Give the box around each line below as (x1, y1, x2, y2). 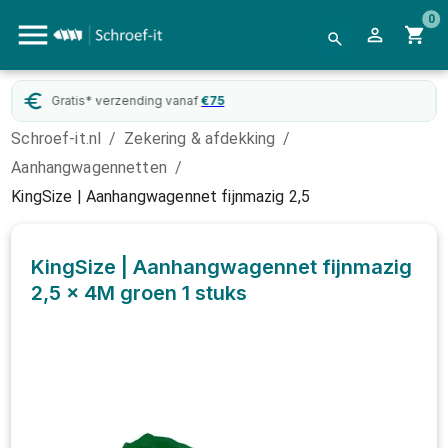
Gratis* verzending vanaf (51, 93, 199, 108)
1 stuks (182, 281, 248, 305)
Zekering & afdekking (124, 129, 276, 148)
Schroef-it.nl (11, 129, 102, 148)
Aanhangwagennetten (11, 158, 167, 177)
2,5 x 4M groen (31, 281, 178, 305)
